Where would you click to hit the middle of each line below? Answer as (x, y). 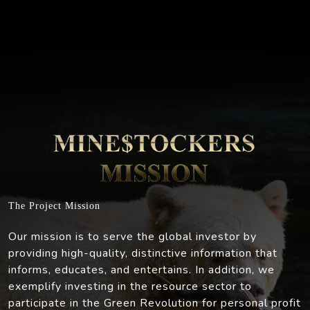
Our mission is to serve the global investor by (133, 236)
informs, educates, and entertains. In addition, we (142, 270)
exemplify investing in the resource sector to (130, 286)
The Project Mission (54, 206)
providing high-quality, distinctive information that (143, 253)
